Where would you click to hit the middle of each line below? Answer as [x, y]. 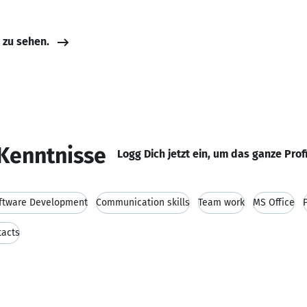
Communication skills [143, 202]
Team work [221, 202]
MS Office [274, 202]
